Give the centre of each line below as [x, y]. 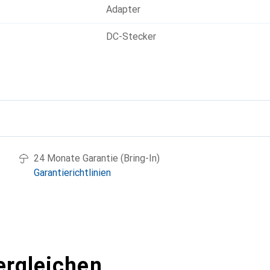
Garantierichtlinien [72, 173]
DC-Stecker [131, 36]
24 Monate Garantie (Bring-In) [97, 158]
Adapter [123, 9]
